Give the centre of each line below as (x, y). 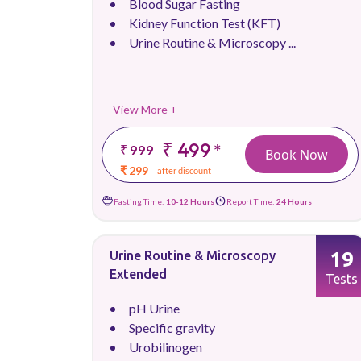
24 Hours (294, 201)
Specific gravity (172, 328)
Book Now (297, 154)
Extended (138, 274)
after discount (185, 170)
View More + (145, 109)
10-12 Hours (190, 201)
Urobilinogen (166, 347)
